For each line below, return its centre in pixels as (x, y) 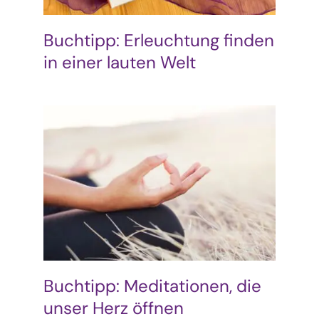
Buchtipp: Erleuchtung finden (158, 40)
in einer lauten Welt (119, 62)
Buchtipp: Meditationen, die (152, 286)
